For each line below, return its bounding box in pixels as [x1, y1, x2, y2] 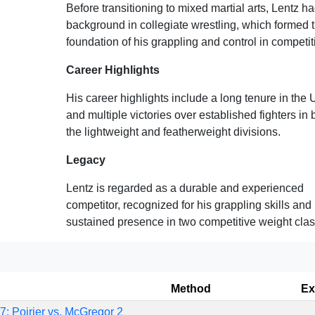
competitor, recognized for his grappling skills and [65, 199, 311, 212]
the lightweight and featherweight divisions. [65, 126, 281, 139]
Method [171, 282, 211, 295]
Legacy [65, 154, 105, 167]
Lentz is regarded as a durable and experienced [65, 182, 304, 195]
